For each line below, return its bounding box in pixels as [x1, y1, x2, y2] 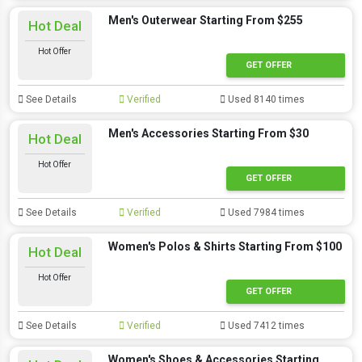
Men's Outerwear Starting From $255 [107, 14, 303, 27]
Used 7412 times [225, 320, 305, 331]
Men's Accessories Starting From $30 [107, 127, 309, 140]
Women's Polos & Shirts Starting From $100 [107, 240, 342, 253]
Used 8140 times [225, 94, 305, 105]
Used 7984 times [225, 207, 305, 218]
